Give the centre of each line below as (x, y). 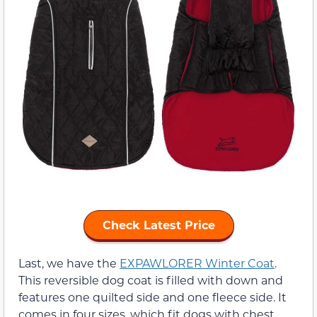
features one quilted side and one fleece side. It (152, 296)
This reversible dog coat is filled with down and (151, 279)
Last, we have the (69, 263)
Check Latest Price (158, 224)
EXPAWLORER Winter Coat (197, 263)
